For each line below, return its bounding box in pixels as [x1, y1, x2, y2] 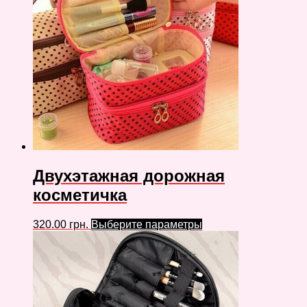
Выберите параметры [91, 218, 202, 230]
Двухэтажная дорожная [33, 166, 225, 185]
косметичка [33, 185, 127, 204]
